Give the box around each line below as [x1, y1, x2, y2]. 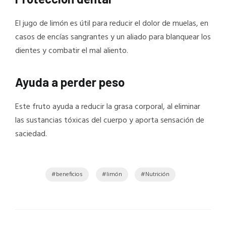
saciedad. [15, 127, 47, 141]
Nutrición [145, 169, 170, 180]
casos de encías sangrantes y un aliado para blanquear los [15, 31, 211, 44]
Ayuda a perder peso [15, 74, 125, 89]
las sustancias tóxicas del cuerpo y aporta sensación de [15, 114, 204, 127]
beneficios [56, 169, 83, 180]
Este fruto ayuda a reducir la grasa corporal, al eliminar [15, 100, 200, 114]
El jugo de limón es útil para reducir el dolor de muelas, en [15, 17, 208, 31]
